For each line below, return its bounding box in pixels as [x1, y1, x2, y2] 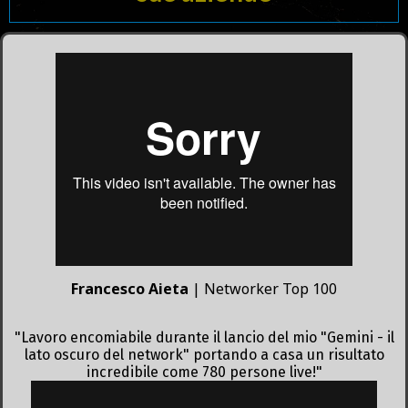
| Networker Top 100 [192, 278, 337, 299]
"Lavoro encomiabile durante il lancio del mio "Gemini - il [14, 328, 394, 346]
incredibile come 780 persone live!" [86, 362, 322, 381]
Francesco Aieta [71, 278, 192, 299]
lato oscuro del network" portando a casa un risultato [24, 345, 384, 363]
